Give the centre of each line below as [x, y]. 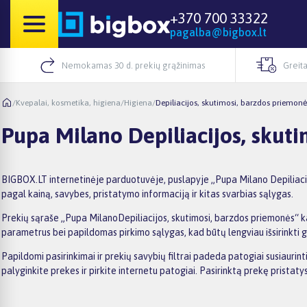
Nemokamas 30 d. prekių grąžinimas [133, 65]
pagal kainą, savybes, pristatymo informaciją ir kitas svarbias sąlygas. [147, 194]
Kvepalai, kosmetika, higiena [68, 102]
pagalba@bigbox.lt [218, 32]
